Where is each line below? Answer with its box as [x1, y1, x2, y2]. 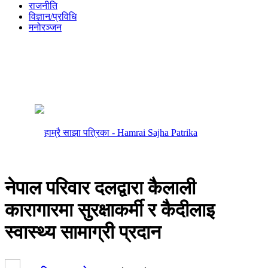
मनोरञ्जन [29, 22, 62, 32]
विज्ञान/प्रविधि [29, 11, 77, 22]
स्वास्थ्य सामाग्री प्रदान [5, 221, 161, 243]
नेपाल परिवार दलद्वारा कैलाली [5, 176, 196, 199]
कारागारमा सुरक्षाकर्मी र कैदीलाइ [5, 199, 215, 221]
